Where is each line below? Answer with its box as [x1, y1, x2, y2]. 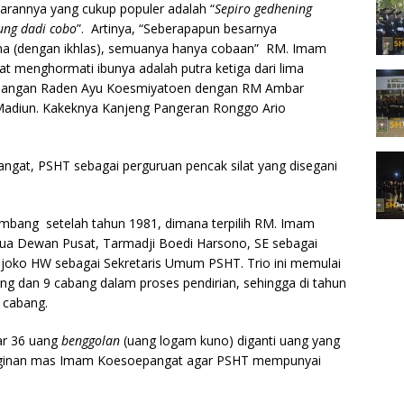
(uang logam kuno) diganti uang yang [120, 331, 340, 349]
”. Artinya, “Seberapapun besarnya [77, 19, 277, 37]
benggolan [61, 331, 120, 349]
